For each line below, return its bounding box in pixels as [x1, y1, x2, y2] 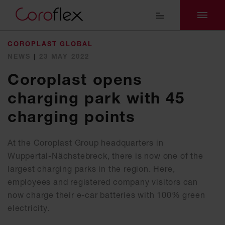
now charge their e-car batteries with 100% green [8, 190, 205, 200]
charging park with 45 [8, 88, 185, 107]
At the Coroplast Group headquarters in [8, 138, 164, 148]
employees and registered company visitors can [8, 177, 198, 187]
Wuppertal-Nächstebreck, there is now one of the [8, 151, 203, 161]
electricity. [8, 203, 50, 213]
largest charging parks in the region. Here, [8, 164, 175, 174]
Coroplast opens [8, 70, 143, 89]
